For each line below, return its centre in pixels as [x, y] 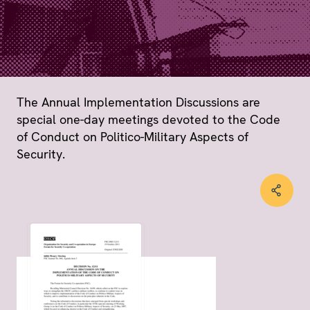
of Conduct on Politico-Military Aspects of [133, 136]
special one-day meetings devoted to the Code [148, 119]
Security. [41, 154]
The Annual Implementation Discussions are [138, 102]
